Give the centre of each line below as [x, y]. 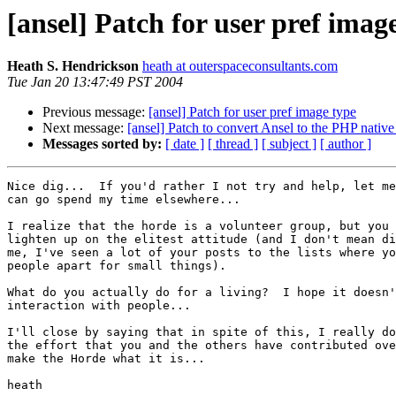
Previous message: [95, 112]
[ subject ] [289, 144]
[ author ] [346, 144]
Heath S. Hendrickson [73, 66]
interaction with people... [99, 306]
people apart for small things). [117, 266]
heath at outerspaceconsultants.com [240, 66]
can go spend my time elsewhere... [124, 200]
